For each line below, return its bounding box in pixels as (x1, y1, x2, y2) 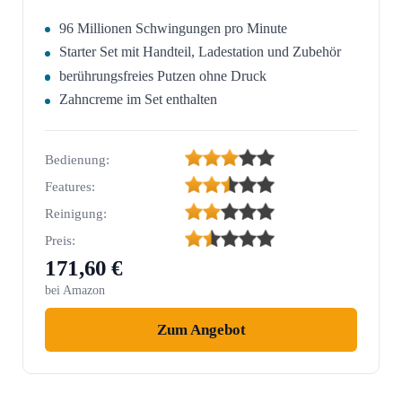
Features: (45, 179, 95, 195)
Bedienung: (45, 153, 109, 168)
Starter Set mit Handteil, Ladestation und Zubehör (59, 44, 342, 60)
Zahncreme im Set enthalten (59, 92, 218, 108)
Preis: (45, 233, 75, 249)
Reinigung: (45, 206, 107, 222)
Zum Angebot (156, 321, 246, 339)
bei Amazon (45, 284, 105, 298)
